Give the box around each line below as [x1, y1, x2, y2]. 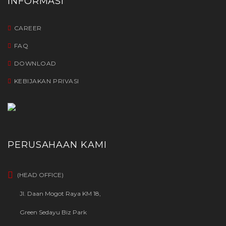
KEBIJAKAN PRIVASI [14, 77, 79, 85]
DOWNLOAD [14, 59, 56, 67]
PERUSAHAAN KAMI [8, 139, 107, 150]
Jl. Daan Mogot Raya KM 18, [20, 190, 101, 198]
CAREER [14, 24, 42, 32]
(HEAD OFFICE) [16, 171, 64, 179]
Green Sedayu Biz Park [20, 208, 87, 216]
